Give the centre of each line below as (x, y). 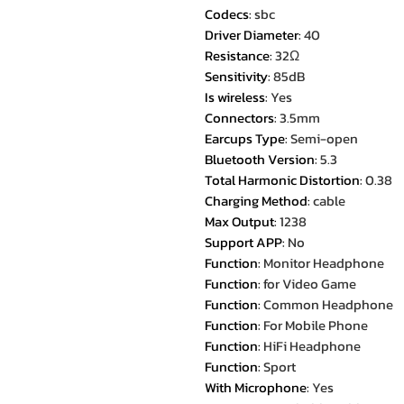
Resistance (237, 55)
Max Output (239, 221)
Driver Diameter (252, 35)
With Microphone (256, 387)
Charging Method (256, 201)
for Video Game (310, 284)
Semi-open (324, 138)
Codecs (227, 14)
